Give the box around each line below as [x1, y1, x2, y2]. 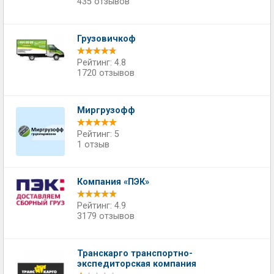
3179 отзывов [77, 211, 135, 221]
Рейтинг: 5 [77, 129, 119, 139]
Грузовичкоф [77, 34, 136, 44]
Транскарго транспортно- [77, 248, 193, 259]
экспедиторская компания [77, 259, 196, 269]
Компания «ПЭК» [77, 177, 149, 187]
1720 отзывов [77, 68, 135, 78]
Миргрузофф [77, 105, 135, 116]
